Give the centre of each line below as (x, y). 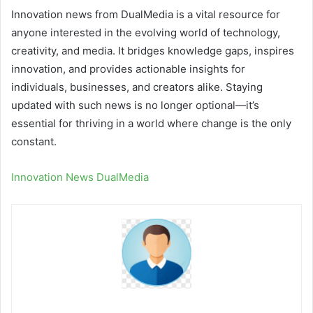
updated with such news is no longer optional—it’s (135, 105)
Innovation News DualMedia (80, 177)
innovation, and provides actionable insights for (128, 69)
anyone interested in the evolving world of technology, (146, 33)
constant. (34, 142)
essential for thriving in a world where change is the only (151, 124)
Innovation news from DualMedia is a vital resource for (146, 15)
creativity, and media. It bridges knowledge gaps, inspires (153, 51)
